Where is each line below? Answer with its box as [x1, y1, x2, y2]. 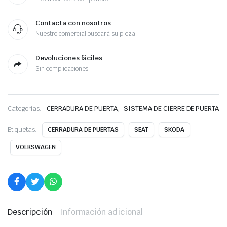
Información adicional [59, 207, 143, 218]
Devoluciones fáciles [35, 54, 102, 63]
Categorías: [8, 104, 42, 113]
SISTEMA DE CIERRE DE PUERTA [124, 104, 219, 113]
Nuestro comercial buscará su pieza [35, 30, 135, 39]
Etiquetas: [8, 125, 37, 134]
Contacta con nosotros [35, 19, 111, 28]
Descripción [8, 207, 52, 218]
